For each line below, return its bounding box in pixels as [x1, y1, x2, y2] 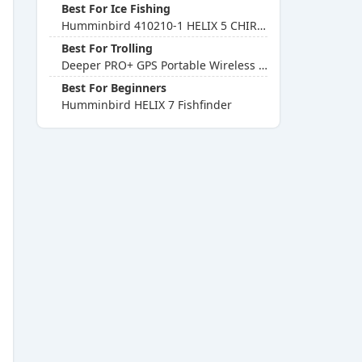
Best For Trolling [61, 40, 153, 56]
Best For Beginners [61, 80, 166, 95]
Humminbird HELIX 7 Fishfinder [61, 97, 232, 112]
